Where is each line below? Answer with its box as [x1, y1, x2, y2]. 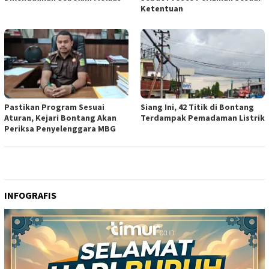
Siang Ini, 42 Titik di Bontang [141, 101, 254, 112]
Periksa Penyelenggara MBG [4, 122, 116, 134]
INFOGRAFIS [4, 189, 56, 201]
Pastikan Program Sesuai [4, 101, 104, 112]
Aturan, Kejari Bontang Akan [4, 112, 116, 123]
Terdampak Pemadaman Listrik [141, 112, 265, 123]
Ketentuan [141, 2, 183, 14]
